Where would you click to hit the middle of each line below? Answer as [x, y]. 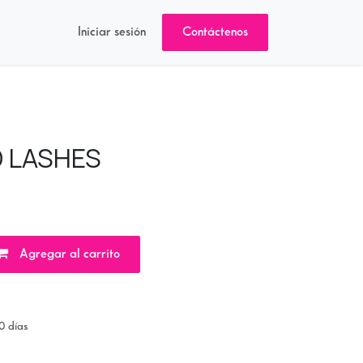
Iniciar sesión [112, 32]
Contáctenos [215, 32]
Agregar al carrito [68, 254]
